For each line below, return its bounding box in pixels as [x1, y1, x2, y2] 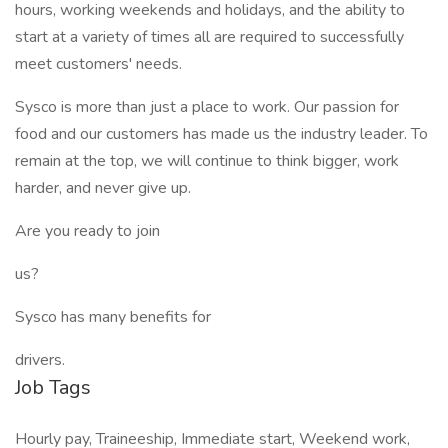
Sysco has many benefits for [15, 306, 211, 328]
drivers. [15, 349, 65, 371]
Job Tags [15, 374, 91, 401]
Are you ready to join [15, 220, 160, 242]
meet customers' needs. [15, 53, 182, 75]
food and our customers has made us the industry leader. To [15, 123, 428, 145]
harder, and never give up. [15, 177, 191, 199]
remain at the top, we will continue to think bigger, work [15, 150, 399, 172]
